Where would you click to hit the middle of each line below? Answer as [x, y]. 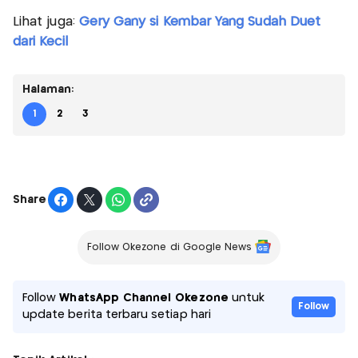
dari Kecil [40, 42]
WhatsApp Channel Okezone [144, 298]
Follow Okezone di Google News [169, 248]
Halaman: [48, 90]
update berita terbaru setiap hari [117, 315]
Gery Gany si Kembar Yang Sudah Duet [200, 22]
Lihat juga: [46, 22]
